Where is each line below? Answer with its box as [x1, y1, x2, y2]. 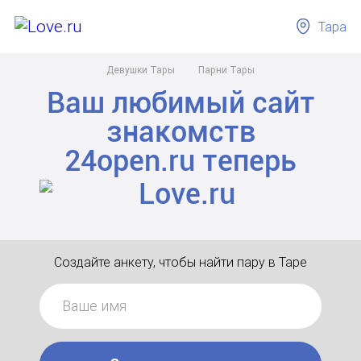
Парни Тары [198, 64, 255, 76]
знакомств [106, 115, 255, 149]
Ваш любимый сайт [46, 86, 315, 120]
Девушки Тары [106, 64, 175, 76]
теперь [195, 144, 297, 178]
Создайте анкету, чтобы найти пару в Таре [54, 254, 307, 270]
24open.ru [64, 144, 195, 178]
